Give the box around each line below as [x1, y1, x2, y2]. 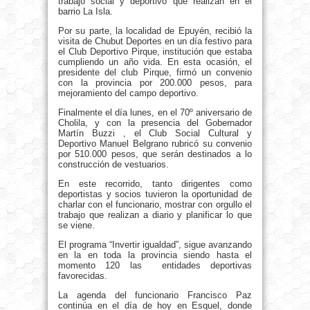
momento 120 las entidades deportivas [58, 260, 252, 271]
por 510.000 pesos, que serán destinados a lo [58, 149, 252, 160]
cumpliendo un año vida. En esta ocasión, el [58, 57, 252, 68]
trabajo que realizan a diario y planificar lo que [58, 210, 252, 221]
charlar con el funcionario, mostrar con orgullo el [58, 199, 252, 210]
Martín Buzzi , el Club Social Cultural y [58, 128, 252, 139]
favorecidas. [58, 271, 107, 282]
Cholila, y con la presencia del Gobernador [58, 118, 252, 129]
